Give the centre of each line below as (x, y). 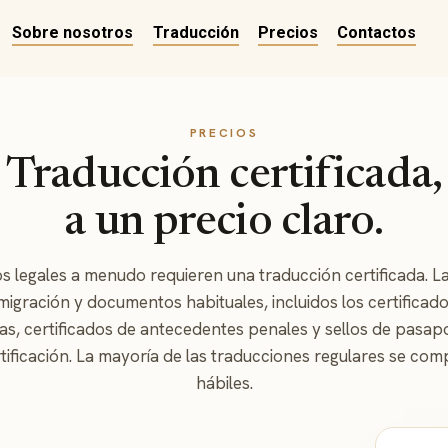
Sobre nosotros (73, 33)
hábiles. (224, 382)
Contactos (377, 33)
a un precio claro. (224, 223)
